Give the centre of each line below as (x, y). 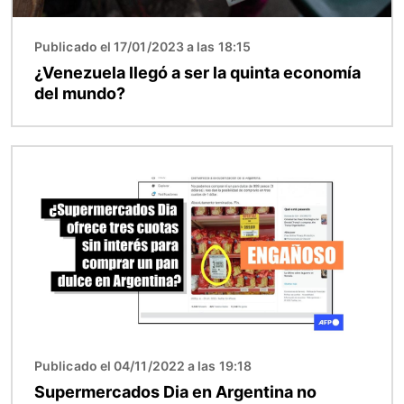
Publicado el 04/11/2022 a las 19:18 (143, 365)
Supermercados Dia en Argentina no (175, 391)
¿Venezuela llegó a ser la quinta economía (197, 72)
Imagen (38, 156)
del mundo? (80, 93)
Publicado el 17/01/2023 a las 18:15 (142, 46)
